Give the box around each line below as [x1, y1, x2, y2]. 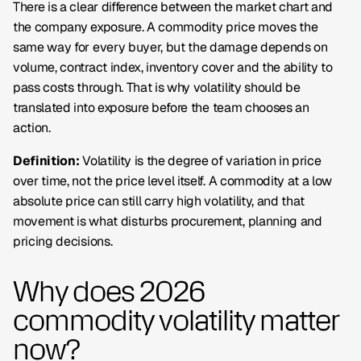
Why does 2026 [13, 274, 205, 309]
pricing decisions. [13, 233, 113, 250]
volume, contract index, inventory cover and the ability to [13, 59, 333, 76]
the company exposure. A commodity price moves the [13, 19, 318, 35]
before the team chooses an [148, 99, 309, 116]
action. [13, 119, 51, 136]
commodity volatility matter [13, 303, 338, 338]
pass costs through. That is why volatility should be [13, 79, 301, 96]
